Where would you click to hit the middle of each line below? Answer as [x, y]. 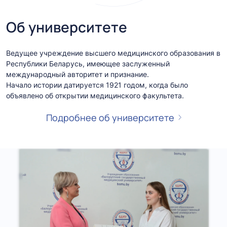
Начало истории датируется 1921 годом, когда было [97, 85]
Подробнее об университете [110, 117]
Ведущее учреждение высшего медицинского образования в [113, 53]
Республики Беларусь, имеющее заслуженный [88, 63]
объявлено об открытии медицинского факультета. [95, 95]
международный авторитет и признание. [78, 74]
